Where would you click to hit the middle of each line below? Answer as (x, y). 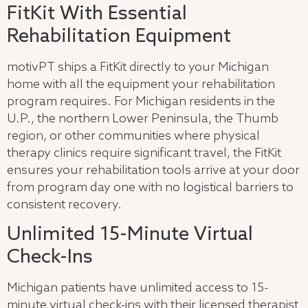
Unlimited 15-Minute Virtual (130, 235)
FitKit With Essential (97, 14)
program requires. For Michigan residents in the (141, 101)
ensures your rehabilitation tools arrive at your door (153, 170)
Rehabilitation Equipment (119, 36)
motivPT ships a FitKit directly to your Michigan (138, 67)
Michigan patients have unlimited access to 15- (137, 288)
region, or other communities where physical (133, 136)
